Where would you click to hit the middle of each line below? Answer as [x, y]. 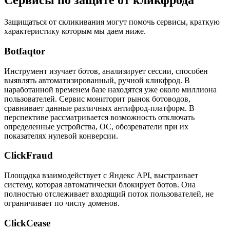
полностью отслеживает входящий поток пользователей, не [109, 194]
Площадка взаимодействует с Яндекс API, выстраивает [101, 176]
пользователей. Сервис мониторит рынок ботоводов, [97, 99]
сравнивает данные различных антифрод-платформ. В [99, 108]
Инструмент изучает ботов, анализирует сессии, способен [106, 71]
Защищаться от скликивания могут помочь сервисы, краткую [112, 22]
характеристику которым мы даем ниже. [75, 31]
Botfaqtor [25, 51]
